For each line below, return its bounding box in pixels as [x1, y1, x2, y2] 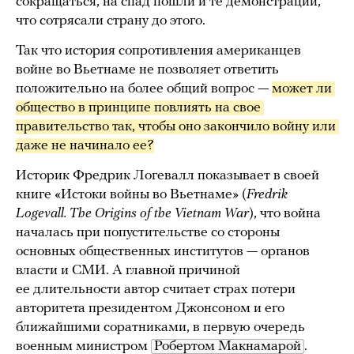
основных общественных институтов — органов [16, 243, 310, 259]
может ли [272, 81, 332, 96]
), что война [249, 205, 321, 221]
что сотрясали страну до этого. [16, 13, 205, 28]
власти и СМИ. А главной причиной [16, 262, 240, 278]
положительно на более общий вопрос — [16, 81, 272, 96]
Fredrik [247, 186, 288, 202]
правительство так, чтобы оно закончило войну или [16, 119, 336, 134]
